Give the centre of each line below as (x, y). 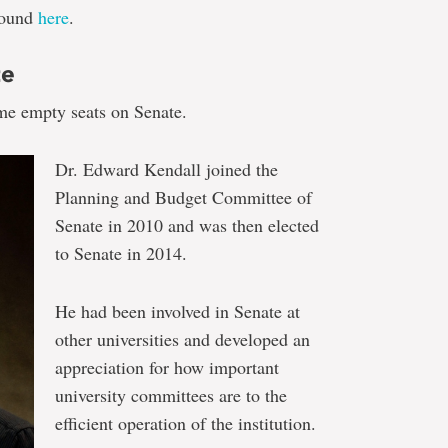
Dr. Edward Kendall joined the (166, 169)
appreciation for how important (167, 367)
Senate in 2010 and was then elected (187, 225)
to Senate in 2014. (121, 253)
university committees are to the (171, 395)
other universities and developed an (182, 339)
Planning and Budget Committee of (183, 197)
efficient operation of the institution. (185, 423)
